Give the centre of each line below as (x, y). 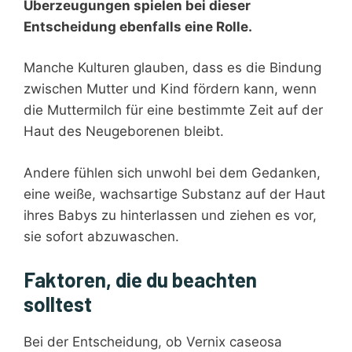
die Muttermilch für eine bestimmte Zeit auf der (173, 110)
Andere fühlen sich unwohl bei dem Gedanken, (172, 172)
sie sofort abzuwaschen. (101, 236)
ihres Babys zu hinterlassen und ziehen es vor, (170, 215)
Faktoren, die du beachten (140, 280)
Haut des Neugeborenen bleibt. (124, 132)
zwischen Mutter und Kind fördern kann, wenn (170, 89)
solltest (58, 304)
